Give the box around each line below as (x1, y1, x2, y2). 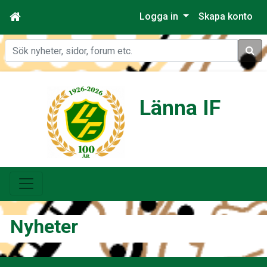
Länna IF (139, 95, 221, 120)
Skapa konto (198, 11, 253, 22)
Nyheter (10, 215, 78, 238)
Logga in (139, 11, 181, 22)
